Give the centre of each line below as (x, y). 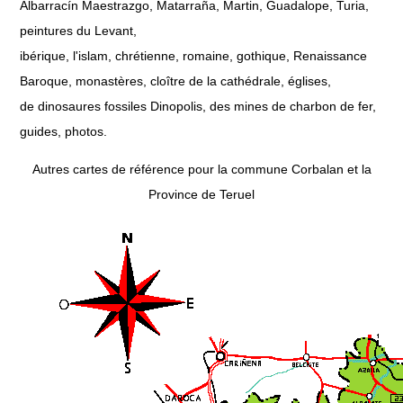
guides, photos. (63, 131)
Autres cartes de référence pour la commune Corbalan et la (201, 169)
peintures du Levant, (78, 30)
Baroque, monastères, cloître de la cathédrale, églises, (175, 81)
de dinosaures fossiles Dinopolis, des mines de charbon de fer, (198, 106)
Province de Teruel (201, 194)
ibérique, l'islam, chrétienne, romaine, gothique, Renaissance (193, 55)
